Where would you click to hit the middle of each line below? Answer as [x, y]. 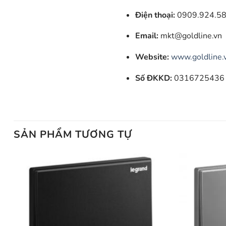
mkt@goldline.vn [190, 36]
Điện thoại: [155, 15]
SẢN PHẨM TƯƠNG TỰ [73, 135]
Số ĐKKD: [153, 78]
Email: [147, 36]
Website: [152, 57]
